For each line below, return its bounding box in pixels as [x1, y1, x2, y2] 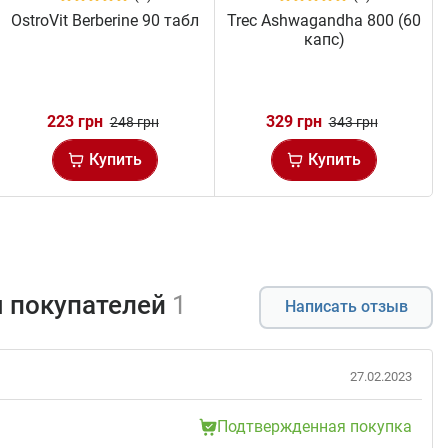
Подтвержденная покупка [217, 416, 412, 436]
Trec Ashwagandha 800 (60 [227, 10, 422, 30]
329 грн [265, 111, 322, 131]
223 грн [46, 111, 103, 131]
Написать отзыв [284, 297, 408, 317]
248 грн [109, 113, 159, 130]
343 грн [328, 113, 378, 130]
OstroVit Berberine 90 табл [11, 10, 200, 30]
